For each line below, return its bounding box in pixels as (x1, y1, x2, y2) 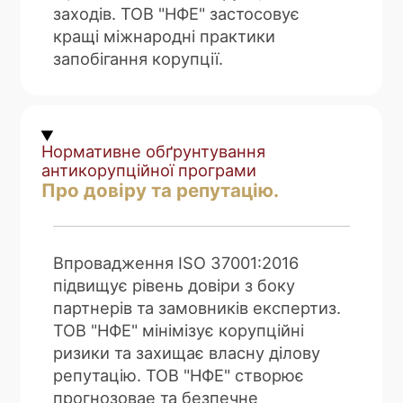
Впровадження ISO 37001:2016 (53, 252, 300, 273)
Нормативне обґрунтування (40, 140, 265, 161)
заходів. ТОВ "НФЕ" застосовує (53, 4, 300, 24)
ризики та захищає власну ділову (53, 342, 321, 363)
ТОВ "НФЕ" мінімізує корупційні (53, 319, 305, 340)
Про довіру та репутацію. (40, 178, 279, 201)
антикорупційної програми (40, 159, 256, 180)
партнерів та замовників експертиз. (53, 297, 342, 318)
